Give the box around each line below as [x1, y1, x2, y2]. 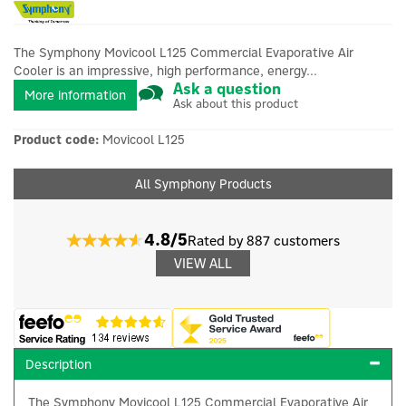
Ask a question [173, 78, 281, 99]
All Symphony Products [134, 176, 272, 192]
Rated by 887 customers [187, 232, 340, 249]
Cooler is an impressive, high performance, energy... [14, 63, 317, 79]
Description [25, 356, 92, 372]
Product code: [14, 131, 102, 148]
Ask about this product [173, 95, 298, 111]
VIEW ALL [174, 255, 232, 272]
